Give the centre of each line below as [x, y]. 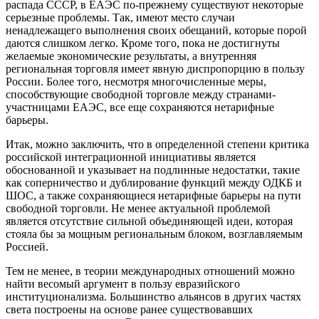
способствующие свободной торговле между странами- [141, 94]
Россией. [27, 246]
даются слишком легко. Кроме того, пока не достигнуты [143, 43]
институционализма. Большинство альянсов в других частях [153, 296]
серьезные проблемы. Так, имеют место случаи [120, 17]
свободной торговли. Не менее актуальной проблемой [138, 208]
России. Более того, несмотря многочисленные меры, [136, 81]
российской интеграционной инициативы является [131, 157]
